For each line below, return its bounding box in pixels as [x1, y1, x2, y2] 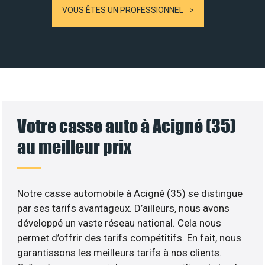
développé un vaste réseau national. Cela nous [17, 216, 222, 229]
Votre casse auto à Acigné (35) [17, 114, 236, 137]
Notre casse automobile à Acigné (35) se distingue [17, 187, 243, 199]
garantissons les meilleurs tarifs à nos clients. [17, 246, 222, 258]
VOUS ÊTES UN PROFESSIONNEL [62, 5, 183, 15]
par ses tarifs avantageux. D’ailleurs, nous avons [17, 202, 230, 214]
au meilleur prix [17, 135, 132, 157]
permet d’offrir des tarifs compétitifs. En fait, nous [17, 231, 242, 244]
